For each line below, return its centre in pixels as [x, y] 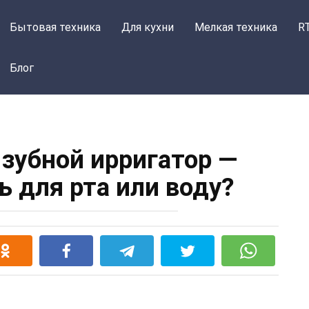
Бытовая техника [56, 27]
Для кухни [148, 27]
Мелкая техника [236, 27]
